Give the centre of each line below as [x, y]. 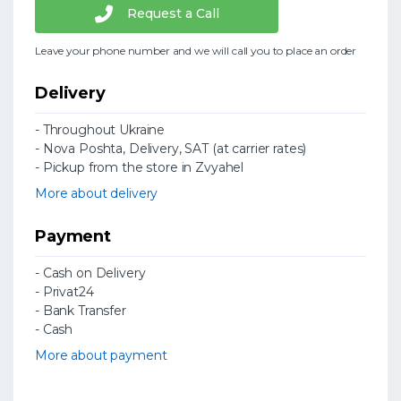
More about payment [101, 355]
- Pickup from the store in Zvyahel [140, 167]
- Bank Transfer [81, 310]
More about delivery [97, 193]
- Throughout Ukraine [100, 129]
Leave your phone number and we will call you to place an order [196, 50]
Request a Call [173, 14]
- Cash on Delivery [90, 273]
